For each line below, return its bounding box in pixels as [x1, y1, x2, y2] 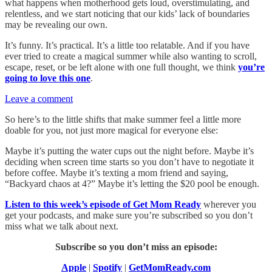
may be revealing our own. [5, 19, 107, 30]
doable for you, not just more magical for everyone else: [5, 124, 218, 135]
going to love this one [5, 72, 90, 83]
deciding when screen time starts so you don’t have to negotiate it [5, 156, 254, 167]
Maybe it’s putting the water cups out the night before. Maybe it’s [5, 145, 254, 156]
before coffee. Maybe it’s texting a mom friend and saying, [5, 167, 228, 178]
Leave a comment [5, 93, 73, 104]
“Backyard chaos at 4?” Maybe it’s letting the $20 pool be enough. [5, 178, 259, 189]
